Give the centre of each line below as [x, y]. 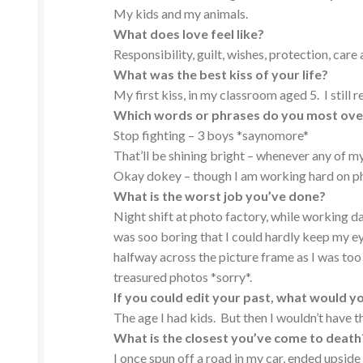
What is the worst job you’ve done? [220, 196]
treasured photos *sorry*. [183, 277]
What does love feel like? [189, 34]
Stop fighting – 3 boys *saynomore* [211, 135]
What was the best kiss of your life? [221, 75]
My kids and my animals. [181, 14]
